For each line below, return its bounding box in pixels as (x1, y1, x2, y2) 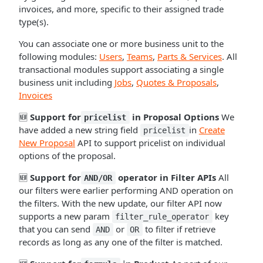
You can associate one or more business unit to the (19, 38, 224, 49)
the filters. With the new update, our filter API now (19, 197, 222, 209)
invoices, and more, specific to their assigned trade (19, 3, 224, 15)
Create (198, 124, 225, 136)
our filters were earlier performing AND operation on (19, 184, 233, 196)
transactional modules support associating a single (19, 63, 224, 75)
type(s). (19, 16, 49, 28)
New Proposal (19, 137, 75, 149)
